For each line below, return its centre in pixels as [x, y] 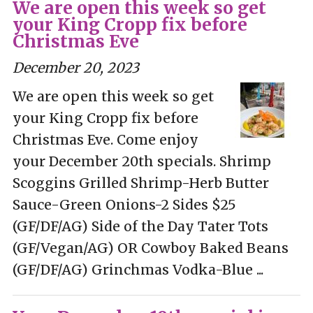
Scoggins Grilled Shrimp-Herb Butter [140, 183]
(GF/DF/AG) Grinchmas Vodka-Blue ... [138, 269]
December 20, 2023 [75, 67]
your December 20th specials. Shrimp [141, 161]
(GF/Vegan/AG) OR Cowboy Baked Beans [150, 248]
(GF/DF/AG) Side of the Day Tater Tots [140, 226]
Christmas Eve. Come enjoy [105, 139]
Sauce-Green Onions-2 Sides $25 [124, 204]
